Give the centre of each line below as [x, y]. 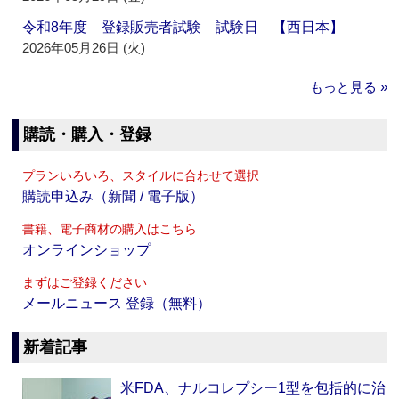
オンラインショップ [87, 250]
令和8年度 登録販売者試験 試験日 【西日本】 [183, 28]
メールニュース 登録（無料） [117, 304]
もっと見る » [348, 87]
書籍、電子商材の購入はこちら [110, 229]
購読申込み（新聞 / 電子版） [114, 197]
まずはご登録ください [85, 283]
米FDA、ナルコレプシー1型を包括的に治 [253, 388]
